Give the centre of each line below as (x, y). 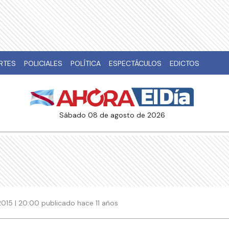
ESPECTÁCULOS (135, 63)
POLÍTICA (86, 63)
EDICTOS (185, 63)
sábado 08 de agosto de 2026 (114, 115)
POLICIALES (43, 63)
